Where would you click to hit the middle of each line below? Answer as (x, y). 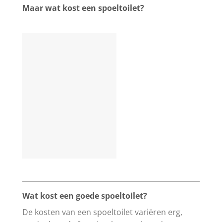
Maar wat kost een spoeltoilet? (83, 8)
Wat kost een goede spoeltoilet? (85, 195)
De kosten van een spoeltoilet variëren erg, (102, 212)
